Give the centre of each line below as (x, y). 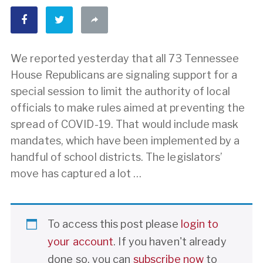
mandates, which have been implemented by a (125, 140)
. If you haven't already (170, 241)
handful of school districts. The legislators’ (117, 157)
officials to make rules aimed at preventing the (128, 107)
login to (200, 224)
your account (81, 241)
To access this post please (114, 224)
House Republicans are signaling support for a (124, 75)
